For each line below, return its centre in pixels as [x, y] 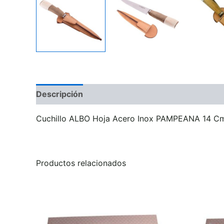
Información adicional [135, 94]
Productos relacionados [81, 163]
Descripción [59, 94]
